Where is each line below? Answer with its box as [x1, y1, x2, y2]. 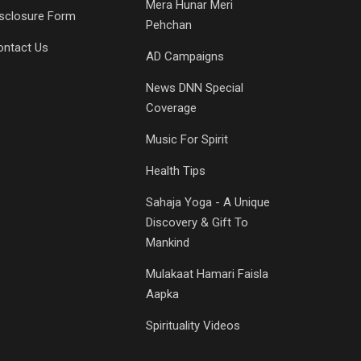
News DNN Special [146, 80, 243, 95]
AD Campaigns [146, 48, 224, 64]
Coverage [146, 100, 197, 115]
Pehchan [146, 17, 192, 32]
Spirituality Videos [146, 317, 240, 333]
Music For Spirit [146, 131, 228, 147]
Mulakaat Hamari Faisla [146, 266, 268, 281]
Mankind [146, 234, 189, 250]
